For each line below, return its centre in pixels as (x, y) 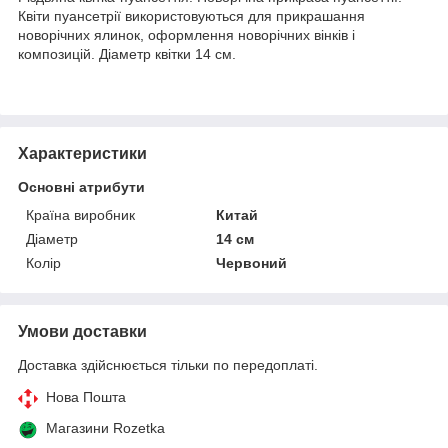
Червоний (252, 262)
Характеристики (82, 153)
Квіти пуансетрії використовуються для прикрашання (191, 15)
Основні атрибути (81, 186)
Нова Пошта (86, 396)
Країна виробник (80, 214)
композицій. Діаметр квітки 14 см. (127, 53)
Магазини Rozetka (105, 427)
